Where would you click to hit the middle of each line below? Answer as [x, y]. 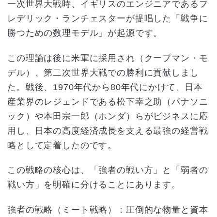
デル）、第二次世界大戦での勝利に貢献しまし [103, 72]
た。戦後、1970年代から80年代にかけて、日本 [105, 87]
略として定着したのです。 [62, 145]
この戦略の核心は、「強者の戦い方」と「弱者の [108, 170]
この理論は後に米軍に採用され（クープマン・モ [108, 58]
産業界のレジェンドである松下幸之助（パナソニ [108, 101]
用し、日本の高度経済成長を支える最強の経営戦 [108, 131]
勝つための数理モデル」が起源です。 [85, 33]
